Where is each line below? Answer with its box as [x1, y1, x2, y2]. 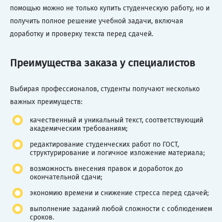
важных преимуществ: [10, 98, 82, 107]
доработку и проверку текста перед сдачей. [10, 29, 153, 38]
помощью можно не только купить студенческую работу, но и [10, 3, 210, 12]
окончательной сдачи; [30, 173, 102, 182]
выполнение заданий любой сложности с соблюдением [30, 205, 212, 214]
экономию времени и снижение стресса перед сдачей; [30, 189, 209, 198]
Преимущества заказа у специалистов [10, 56, 195, 69]
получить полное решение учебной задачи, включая [10, 16, 183, 25]
